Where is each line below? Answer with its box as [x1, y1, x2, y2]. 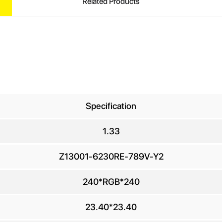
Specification [86, 101, 136, 111]
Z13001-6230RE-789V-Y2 [58, 151, 164, 162]
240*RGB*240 [82, 176, 140, 187]
